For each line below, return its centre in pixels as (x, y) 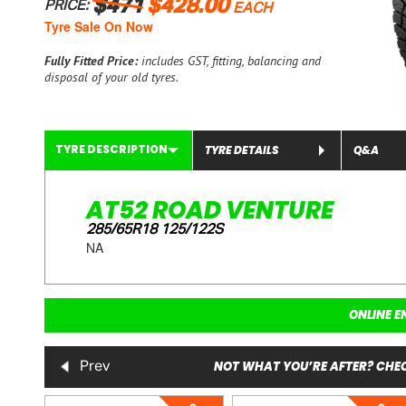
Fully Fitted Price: (91, 61)
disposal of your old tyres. (111, 77)
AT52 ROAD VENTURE (209, 210)
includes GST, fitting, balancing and (229, 61)
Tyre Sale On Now (98, 27)
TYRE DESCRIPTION (111, 149)
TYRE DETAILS (242, 150)
